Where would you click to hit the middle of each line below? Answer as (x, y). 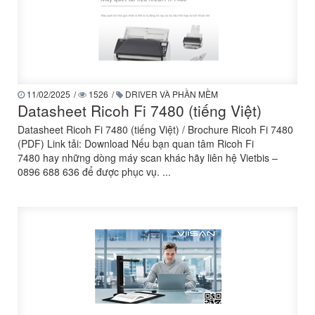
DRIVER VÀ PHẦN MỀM (171, 94)
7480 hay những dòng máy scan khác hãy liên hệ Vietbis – (148, 157)
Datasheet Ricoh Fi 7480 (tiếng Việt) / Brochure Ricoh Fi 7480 (155, 129)
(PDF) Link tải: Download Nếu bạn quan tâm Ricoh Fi (136, 143)
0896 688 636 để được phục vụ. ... (94, 172)
